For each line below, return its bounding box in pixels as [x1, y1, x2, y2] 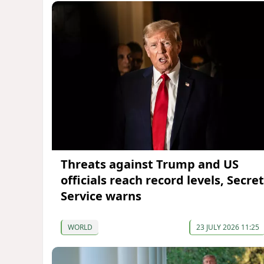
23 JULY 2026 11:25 [196, 222, 259, 232]
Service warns [61, 187, 141, 204]
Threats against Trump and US [61, 156, 239, 172]
